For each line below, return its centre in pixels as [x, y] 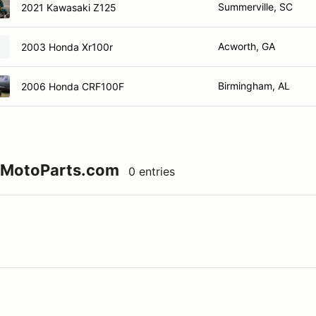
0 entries [152, 171]
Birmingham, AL [254, 86]
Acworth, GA [247, 46]
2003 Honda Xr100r [67, 47]
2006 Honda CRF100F [73, 86]
